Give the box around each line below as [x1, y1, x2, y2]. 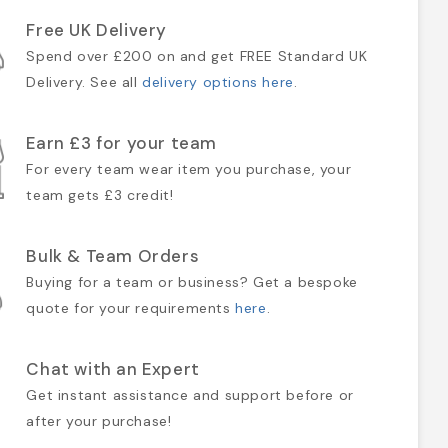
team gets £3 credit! [26, 185, 174, 204]
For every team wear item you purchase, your [26, 159, 352, 178]
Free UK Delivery [26, 18, 167, 41]
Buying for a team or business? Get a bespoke [26, 272, 358, 291]
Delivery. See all [26, 72, 143, 91]
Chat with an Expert [26, 357, 200, 380]
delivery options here [142, 72, 294, 91]
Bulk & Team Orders [26, 244, 200, 267]
